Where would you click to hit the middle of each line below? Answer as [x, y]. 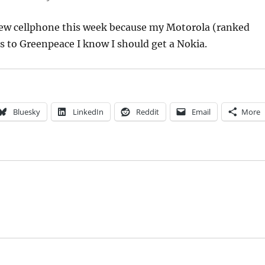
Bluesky [26, 112]
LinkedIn [88, 112]
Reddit [147, 112]
